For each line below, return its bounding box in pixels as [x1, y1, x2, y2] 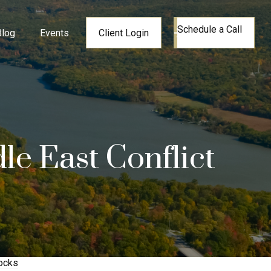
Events [40, 27, 70, 39]
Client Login [99, 27, 149, 39]
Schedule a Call [177, 24, 243, 36]
